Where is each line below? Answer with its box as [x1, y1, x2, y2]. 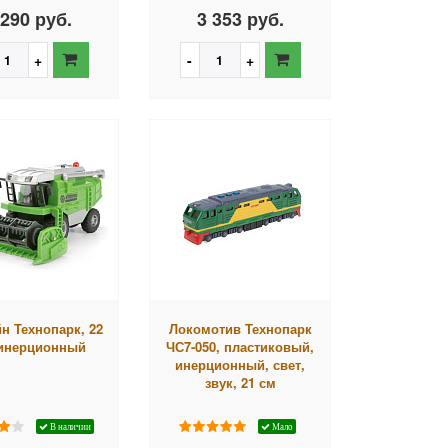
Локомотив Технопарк [168, 318, 312, 338]
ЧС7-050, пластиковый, [166, 336, 315, 356]
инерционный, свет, [175, 354, 306, 374]
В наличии [47, 421, 91, 431]
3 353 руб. [196, 5, 284, 32]
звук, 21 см [204, 372, 276, 392]
